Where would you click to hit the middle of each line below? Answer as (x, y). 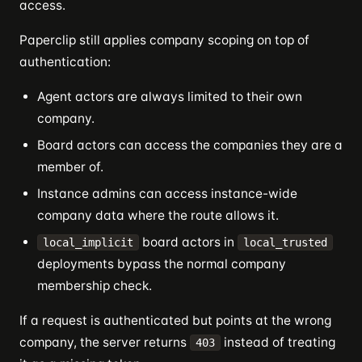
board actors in (188, 242)
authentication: (65, 62)
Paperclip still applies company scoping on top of (164, 40)
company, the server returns (105, 342)
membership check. (95, 286)
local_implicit (88, 242)
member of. (70, 167)
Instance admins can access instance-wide (167, 194)
